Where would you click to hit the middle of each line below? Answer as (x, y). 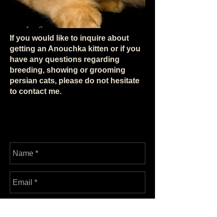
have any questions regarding (65, 59)
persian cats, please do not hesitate (75, 81)
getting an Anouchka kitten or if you (75, 49)
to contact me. (36, 91)
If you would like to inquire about (69, 38)
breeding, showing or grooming (68, 70)
